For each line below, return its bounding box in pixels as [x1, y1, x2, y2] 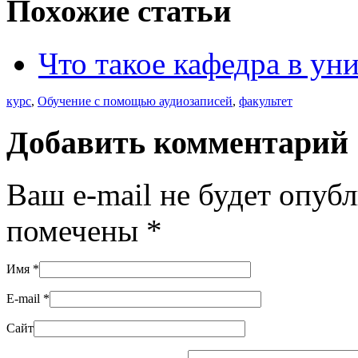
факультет [239, 94, 292, 109]
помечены [6, 213, 146, 248]
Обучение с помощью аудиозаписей [38, 94, 233, 109]
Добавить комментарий [6, 125, 348, 161]
